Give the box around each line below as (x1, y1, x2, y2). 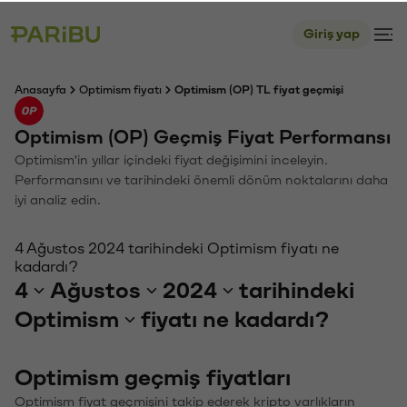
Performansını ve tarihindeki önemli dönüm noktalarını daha (15, 172, 388, 185)
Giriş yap (303, 25, 360, 39)
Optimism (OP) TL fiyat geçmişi (174, 83, 343, 94)
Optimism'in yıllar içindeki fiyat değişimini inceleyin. (15, 152, 328, 165)
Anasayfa (15, 83, 66, 94)
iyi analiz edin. (15, 192, 101, 205)
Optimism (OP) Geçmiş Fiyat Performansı (15, 126, 391, 145)
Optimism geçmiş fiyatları (15, 364, 291, 388)
